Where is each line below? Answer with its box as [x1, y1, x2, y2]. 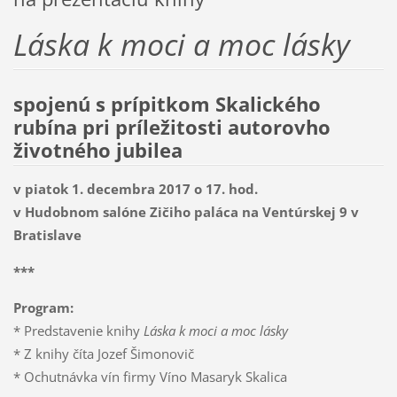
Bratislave [12, 225, 82, 244]
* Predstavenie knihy [12, 321, 144, 339]
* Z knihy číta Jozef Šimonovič [12, 344, 194, 362]
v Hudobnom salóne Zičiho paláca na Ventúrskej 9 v [12, 202, 359, 221]
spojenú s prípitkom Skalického [12, 90, 321, 118]
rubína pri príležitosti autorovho [12, 113, 331, 141]
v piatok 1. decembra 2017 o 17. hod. [12, 179, 258, 198]
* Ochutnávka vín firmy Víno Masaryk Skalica [12, 367, 287, 385]
